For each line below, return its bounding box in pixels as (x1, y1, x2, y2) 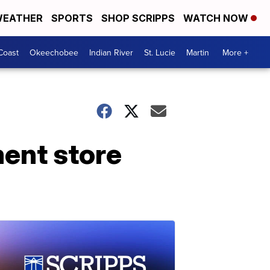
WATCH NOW (183, 12, 251, 24)
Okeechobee (30, 46, 78, 58)
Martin (186, 46, 209, 58)
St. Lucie (144, 46, 175, 58)
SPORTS (51, 12, 93, 24)
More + (222, 46, 248, 58)
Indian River (89, 46, 133, 58)
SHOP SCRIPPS (101, 12, 175, 24)
